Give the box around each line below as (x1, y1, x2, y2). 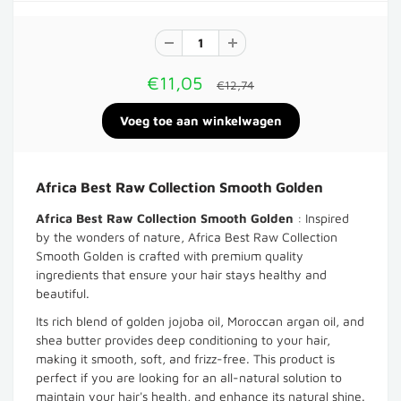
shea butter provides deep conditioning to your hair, (36, 331, 330, 347)
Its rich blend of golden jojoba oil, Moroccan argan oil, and (36, 312, 364, 328)
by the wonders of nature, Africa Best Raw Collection (36, 228, 337, 244)
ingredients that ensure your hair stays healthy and (36, 266, 327, 282)
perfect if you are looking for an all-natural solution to (36, 369, 342, 385)
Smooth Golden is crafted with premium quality (36, 247, 303, 263)
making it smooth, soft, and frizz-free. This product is (36, 350, 335, 366)
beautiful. (36, 285, 90, 301)
